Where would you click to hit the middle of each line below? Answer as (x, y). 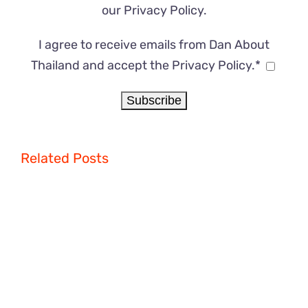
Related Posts (65, 158)
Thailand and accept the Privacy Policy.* (146, 66)
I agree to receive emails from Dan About (154, 45)
